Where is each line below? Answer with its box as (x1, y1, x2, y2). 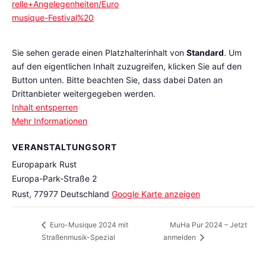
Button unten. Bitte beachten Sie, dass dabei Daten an (12, 74, 223, 85)
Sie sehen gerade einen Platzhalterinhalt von (12, 47, 186, 58)
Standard (186, 47, 224, 58)
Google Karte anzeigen (112, 188, 200, 199)
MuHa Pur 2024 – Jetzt (169, 220, 247, 229)
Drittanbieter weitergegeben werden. (12, 88, 156, 99)
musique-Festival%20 (12, 12, 94, 23)
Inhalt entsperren (12, 102, 78, 112)
